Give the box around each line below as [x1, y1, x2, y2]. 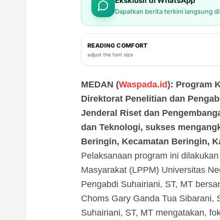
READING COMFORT [87, 41, 148, 49]
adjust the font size [87, 51, 133, 57]
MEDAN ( [81, 80, 119, 90]
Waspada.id [119, 80, 167, 90]
